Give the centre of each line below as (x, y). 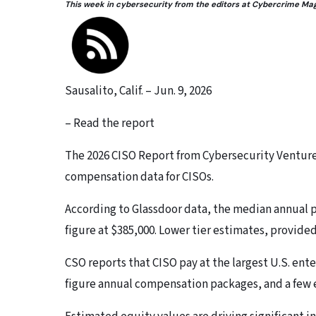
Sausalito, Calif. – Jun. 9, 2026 (138, 91)
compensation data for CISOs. (139, 177)
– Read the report (110, 124)
